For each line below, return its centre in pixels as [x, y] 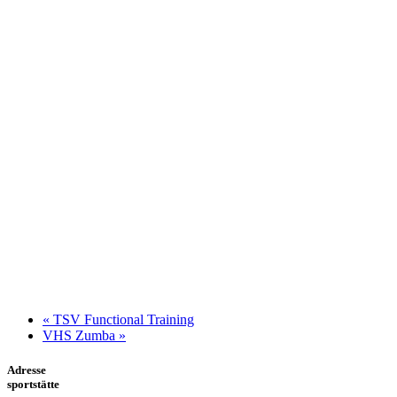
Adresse [27, 370]
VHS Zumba [81, 335]
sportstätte [33, 384]
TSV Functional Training [122, 319]
